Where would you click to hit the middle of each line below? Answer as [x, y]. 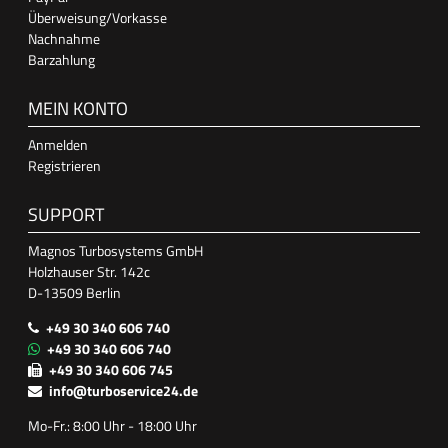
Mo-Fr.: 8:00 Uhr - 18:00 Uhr [112, 425]
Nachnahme [64, 38]
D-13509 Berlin [74, 292]
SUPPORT [66, 214]
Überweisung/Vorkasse [97, 17]
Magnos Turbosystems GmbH [115, 250]
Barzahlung [61, 59]
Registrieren [64, 165]
